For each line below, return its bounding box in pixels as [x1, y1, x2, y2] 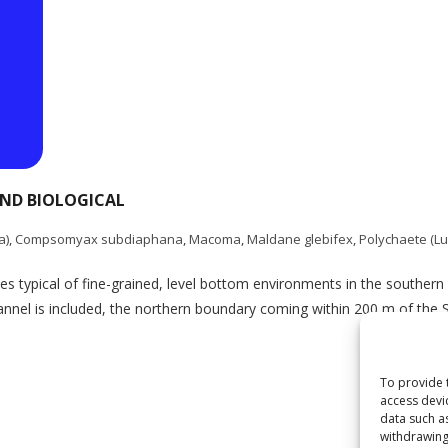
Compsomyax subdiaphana [15, 230, 183, 248]
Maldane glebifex [247, 230, 353, 248]
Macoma [189, 230, 241, 248]
